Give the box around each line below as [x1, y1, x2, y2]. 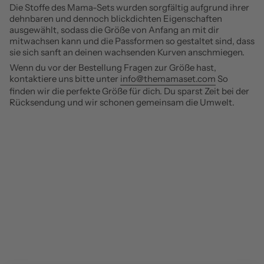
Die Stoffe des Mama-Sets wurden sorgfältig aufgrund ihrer [9, 1, 249, 13]
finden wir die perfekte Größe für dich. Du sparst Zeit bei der [9, 85, 249, 97]
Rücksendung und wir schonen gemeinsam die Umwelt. [9, 97, 235, 108]
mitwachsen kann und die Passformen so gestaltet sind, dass [9, 35, 255, 47]
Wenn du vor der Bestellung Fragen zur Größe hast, [9, 62, 216, 74]
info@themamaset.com [120, 73, 216, 85]
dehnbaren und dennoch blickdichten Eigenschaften [9, 12, 222, 24]
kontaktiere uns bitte [9, 73, 96, 85]
